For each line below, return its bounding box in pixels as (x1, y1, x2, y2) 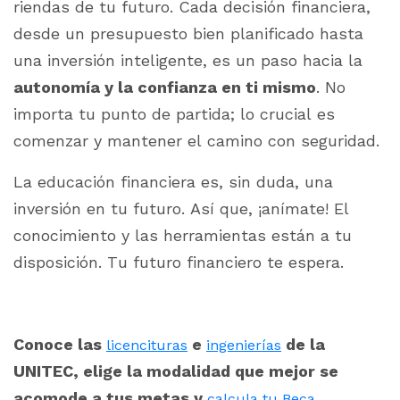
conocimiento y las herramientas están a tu (13, 226, 352, 246)
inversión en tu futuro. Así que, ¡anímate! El (13, 199, 349, 219)
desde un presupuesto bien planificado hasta (13, 24, 363, 44)
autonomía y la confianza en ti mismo (13, 78, 316, 97)
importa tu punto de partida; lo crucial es (13, 104, 335, 124)
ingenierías (206, 337, 281, 354)
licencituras (106, 337, 187, 354)
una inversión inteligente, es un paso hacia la (13, 51, 362, 71)
